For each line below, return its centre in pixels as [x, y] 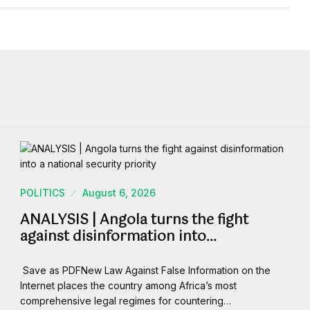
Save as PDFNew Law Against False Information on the [145, 271]
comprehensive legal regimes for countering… [126, 301]
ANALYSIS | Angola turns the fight [134, 221]
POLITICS [43, 193]
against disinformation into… [118, 237]
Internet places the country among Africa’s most [128, 286]
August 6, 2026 [119, 193]
